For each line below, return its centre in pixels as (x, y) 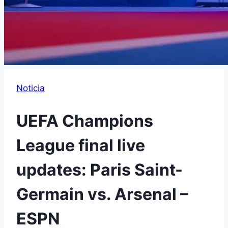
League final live (81, 145)
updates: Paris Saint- (99, 169)
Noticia (31, 88)
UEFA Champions (85, 121)
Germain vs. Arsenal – (102, 194)
